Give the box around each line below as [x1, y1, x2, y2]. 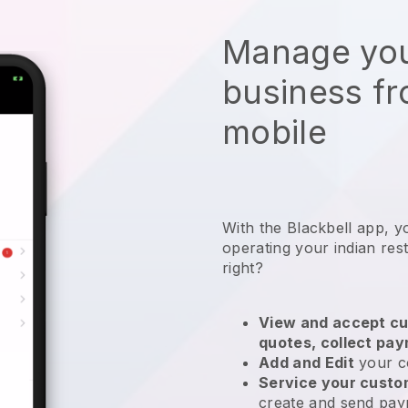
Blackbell [286, 218, 352, 237]
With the [222, 218, 287, 237]
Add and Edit [259, 352, 354, 372]
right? [222, 258, 269, 277]
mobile [222, 111, 327, 152]
